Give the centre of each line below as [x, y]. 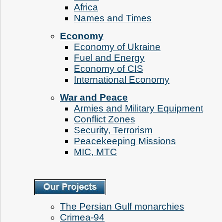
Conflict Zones [105, 119]
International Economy [122, 79]
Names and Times [113, 18]
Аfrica [86, 7]
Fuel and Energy [109, 57]
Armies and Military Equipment [139, 108]
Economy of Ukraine [117, 47]
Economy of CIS [109, 68]
